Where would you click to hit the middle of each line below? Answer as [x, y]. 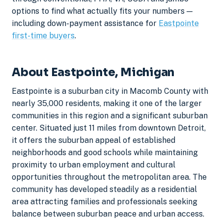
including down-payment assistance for [85, 23]
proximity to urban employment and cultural [94, 165]
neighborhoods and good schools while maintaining [105, 153]
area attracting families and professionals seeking [105, 202]
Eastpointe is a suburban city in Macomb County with [110, 91]
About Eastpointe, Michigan [93, 72]
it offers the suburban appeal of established [94, 140]
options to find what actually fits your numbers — [102, 11]
